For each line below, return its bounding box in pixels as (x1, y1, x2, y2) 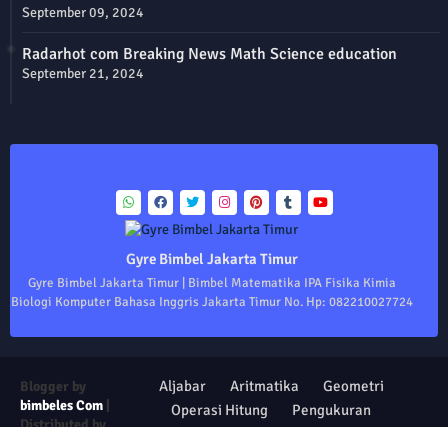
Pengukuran (292, 401, 372, 420)
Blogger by (20, 378, 86, 396)
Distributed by (20, 416, 106, 434)
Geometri (322, 377, 384, 396)
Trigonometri (186, 425, 270, 444)
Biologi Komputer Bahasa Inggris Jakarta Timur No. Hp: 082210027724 (10, 294, 413, 311)
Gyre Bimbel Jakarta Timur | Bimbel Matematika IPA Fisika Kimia (27, 275, 396, 292)
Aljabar (158, 377, 206, 396)
